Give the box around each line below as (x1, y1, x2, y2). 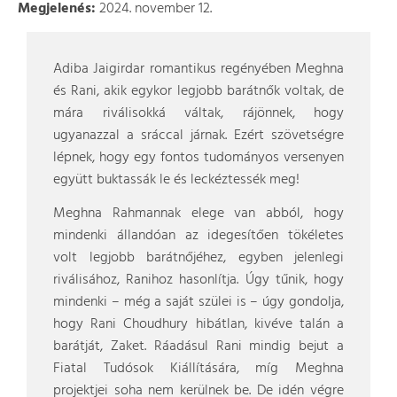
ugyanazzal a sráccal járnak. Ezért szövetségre (53, 124, 344, 147)
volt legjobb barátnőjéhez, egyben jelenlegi (53, 246, 344, 269)
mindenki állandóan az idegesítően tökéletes (53, 224, 344, 247)
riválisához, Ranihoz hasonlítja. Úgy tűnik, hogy (53, 269, 344, 292)
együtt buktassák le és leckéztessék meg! (53, 168, 300, 191)
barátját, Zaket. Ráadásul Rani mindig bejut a (53, 335, 344, 358)
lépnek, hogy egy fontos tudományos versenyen (53, 146, 344, 169)
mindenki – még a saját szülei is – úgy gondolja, (53, 291, 344, 314)
